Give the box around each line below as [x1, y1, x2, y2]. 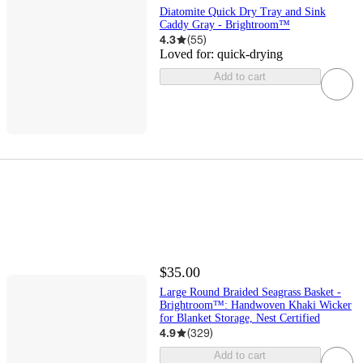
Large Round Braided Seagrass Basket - [159, 286, 341, 299]
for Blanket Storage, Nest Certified [159, 312, 320, 325]
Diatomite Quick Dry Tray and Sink [159, 6, 326, 19]
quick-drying [216, 47, 283, 62]
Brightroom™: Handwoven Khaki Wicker [159, 299, 352, 312]
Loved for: [159, 47, 217, 62]
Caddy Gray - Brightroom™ [159, 19, 290, 32]
